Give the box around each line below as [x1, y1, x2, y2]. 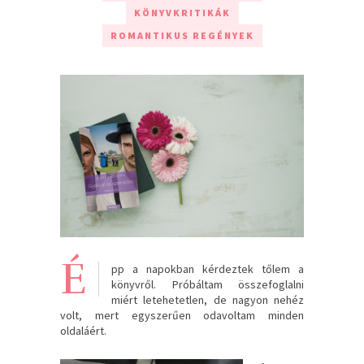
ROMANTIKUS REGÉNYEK [110, 28, 254, 41]
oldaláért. [60, 323, 106, 338]
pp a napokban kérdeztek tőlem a [111, 261, 304, 276]
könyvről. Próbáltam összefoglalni [111, 276, 304, 292]
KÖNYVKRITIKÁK [133, 6, 231, 19]
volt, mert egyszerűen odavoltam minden [60, 307, 304, 323]
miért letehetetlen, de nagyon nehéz [111, 292, 304, 307]
